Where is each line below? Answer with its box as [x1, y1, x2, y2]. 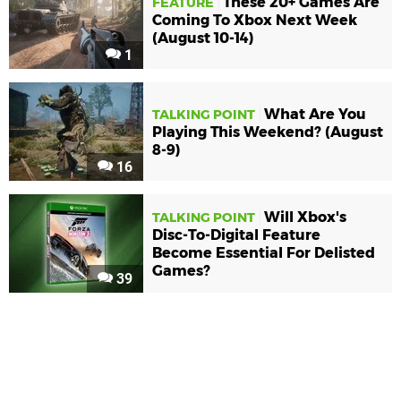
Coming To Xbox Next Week [152, 12, 357, 30]
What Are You [264, 106, 366, 124]
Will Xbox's [264, 209, 346, 226]
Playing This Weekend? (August [152, 124, 383, 141]
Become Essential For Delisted [152, 244, 375, 262]
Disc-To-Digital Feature [152, 226, 320, 244]
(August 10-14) [152, 30, 254, 47]
